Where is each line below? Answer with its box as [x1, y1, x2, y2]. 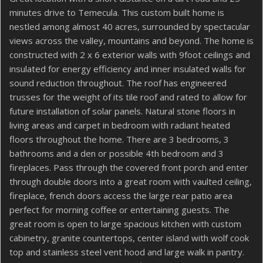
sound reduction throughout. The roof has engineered [9, 77, 227, 89]
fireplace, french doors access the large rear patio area [9, 190, 232, 201]
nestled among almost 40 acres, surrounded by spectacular [9, 21, 250, 32]
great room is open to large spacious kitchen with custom [9, 218, 241, 230]
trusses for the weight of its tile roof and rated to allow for [9, 91, 247, 103]
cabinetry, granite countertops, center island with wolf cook [9, 232, 249, 244]
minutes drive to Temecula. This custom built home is [9, 6, 224, 18]
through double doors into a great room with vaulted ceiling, [9, 176, 252, 187]
